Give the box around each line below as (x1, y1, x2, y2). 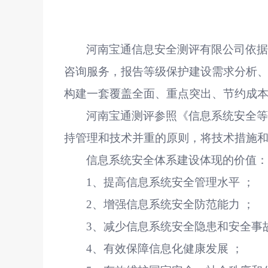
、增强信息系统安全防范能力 (92, 198, 240, 211)
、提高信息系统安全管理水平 (92, 176, 240, 188)
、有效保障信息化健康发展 (92, 242, 229, 255)
